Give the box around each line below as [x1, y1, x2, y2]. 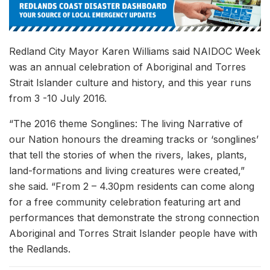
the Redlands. [9, 243, 71, 256]
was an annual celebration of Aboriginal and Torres [9, 61, 246, 74]
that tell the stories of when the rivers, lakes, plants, [9, 149, 247, 162]
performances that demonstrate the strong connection [9, 212, 259, 224]
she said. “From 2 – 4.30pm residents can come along [9, 180, 254, 193]
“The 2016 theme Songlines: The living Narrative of [9, 118, 243, 130]
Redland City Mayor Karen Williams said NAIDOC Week [9, 45, 260, 58]
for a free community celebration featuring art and [9, 196, 240, 209]
